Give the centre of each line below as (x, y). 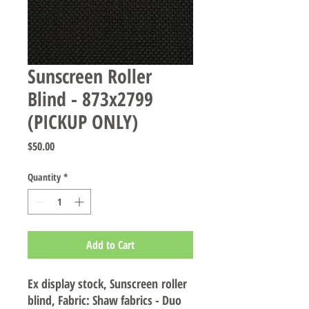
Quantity (44, 177)
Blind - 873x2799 (90, 99)
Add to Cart (110, 245)
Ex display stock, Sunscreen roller (107, 283)
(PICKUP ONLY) (83, 121)
